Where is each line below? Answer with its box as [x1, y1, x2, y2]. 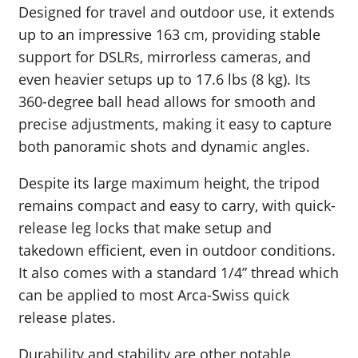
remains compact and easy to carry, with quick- [18, 196, 336, 216]
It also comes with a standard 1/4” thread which [18, 263, 339, 283]
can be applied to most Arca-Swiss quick [18, 285, 289, 305]
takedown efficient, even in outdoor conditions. [18, 241, 336, 261]
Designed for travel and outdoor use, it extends [18, 2, 335, 22]
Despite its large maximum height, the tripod [18, 173, 320, 193]
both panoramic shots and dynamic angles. [18, 137, 310, 157]
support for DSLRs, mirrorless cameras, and [18, 47, 311, 67]
